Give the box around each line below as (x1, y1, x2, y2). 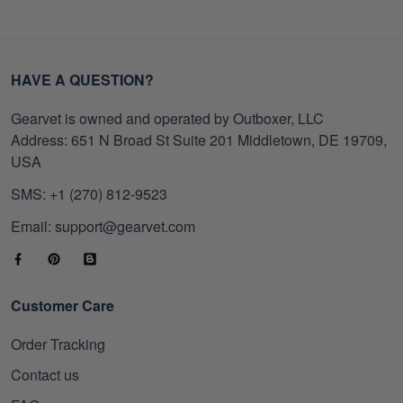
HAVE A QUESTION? (11, 69, 154, 91)
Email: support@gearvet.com (11, 216, 195, 237)
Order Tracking (11, 334, 105, 355)
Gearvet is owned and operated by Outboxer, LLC (11, 108, 324, 130)
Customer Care (11, 295, 114, 317)
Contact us (11, 364, 79, 386)
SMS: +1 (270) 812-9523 (11, 184, 167, 205)
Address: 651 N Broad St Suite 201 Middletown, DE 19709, (11, 130, 387, 151)
